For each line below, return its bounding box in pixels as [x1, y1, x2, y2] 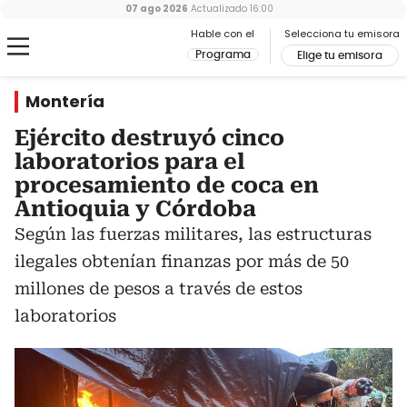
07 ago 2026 [124, 2, 188, 15]
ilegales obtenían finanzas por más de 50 [15, 252, 349, 271]
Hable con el [191, 26, 254, 41]
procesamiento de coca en [15, 173, 319, 198]
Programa [195, 49, 251, 60]
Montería [25, 90, 104, 113]
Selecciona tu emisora [284, 26, 400, 41]
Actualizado [187, 2, 247, 15]
